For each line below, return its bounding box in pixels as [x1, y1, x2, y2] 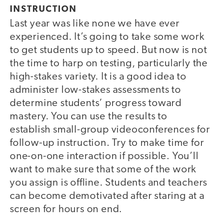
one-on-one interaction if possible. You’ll [10, 151, 199, 162]
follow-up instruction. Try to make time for [10, 138, 204, 149]
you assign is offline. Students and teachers [10, 178, 208, 189]
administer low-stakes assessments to [10, 85, 181, 96]
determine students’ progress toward [10, 98, 182, 109]
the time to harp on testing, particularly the [10, 58, 208, 69]
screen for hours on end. [10, 204, 123, 215]
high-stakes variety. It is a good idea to [10, 72, 187, 82]
